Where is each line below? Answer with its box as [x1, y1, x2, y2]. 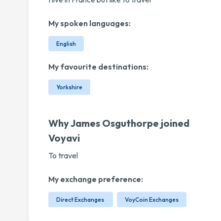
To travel [48, 150, 78, 160]
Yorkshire [56, 83, 82, 91]
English [56, 40, 76, 47]
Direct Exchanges [56, 196, 105, 203]
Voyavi [48, 132, 80, 144]
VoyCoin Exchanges [125, 196, 179, 203]
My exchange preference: [48, 174, 143, 184]
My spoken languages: [48, 18, 131, 28]
